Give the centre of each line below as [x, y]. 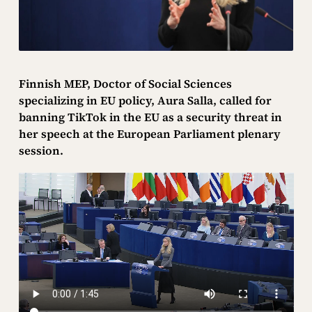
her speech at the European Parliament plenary [149, 134]
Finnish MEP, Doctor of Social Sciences [125, 84]
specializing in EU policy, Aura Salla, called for [145, 101]
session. [41, 151]
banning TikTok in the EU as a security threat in [150, 117]
